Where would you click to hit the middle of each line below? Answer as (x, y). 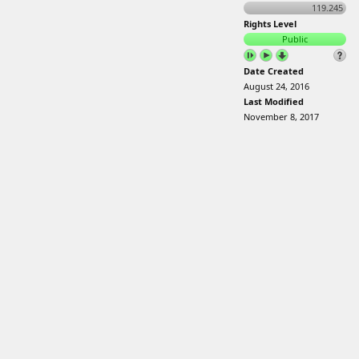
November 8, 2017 (281, 117)
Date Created (274, 71)
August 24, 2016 (276, 86)
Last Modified (274, 101)
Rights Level (270, 24)
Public (295, 39)
